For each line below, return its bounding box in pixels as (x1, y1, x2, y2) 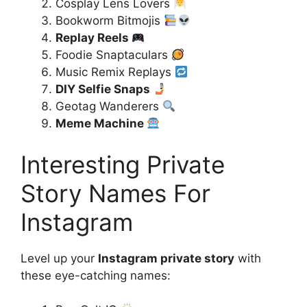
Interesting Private (21, 149, 225, 179)
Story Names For (21, 178, 210, 208)
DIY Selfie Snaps (56, 82, 153, 96)
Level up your (21, 251, 98, 265)
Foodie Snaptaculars (56, 48, 171, 62)
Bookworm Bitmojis (56, 14, 164, 27)
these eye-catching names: (21, 268, 171, 282)
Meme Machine (56, 116, 147, 130)
